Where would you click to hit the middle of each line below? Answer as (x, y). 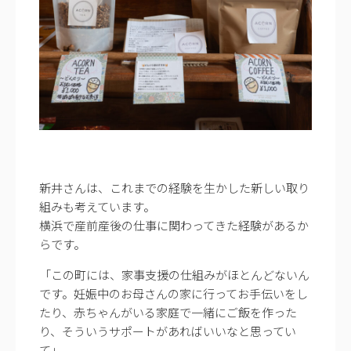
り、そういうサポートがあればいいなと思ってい (168, 331)
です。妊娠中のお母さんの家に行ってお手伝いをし (174, 293)
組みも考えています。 (97, 206)
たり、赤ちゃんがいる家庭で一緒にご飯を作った (168, 312)
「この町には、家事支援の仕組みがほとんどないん (174, 274)
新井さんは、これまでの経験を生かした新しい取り (174, 187)
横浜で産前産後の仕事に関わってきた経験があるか (174, 225)
